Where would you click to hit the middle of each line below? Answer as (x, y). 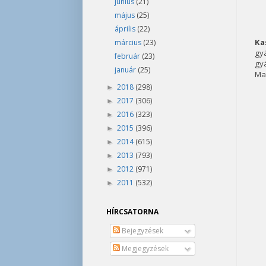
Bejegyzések (141, 231)
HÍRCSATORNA (132, 212)
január (126, 70)
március (129, 42)
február (128, 56)
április (126, 29)
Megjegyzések (144, 248)
